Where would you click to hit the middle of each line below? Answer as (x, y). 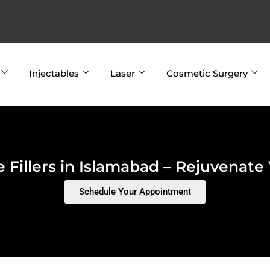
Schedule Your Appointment (135, 192)
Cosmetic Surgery (207, 73)
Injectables (54, 73)
